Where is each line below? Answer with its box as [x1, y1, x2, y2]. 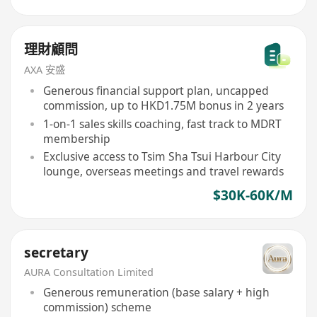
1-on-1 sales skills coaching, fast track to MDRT [42, 115, 282, 132]
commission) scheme [42, 299, 151, 316]
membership [42, 130, 110, 146]
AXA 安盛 [24, 63, 66, 77]
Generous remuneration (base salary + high [42, 284, 270, 301]
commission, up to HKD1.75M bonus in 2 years [42, 97, 284, 113]
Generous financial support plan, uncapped [42, 82, 269, 98]
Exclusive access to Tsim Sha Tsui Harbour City [42, 149, 281, 165]
